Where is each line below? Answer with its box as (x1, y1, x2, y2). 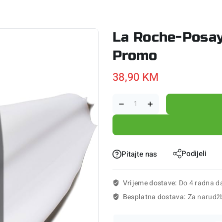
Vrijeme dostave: (122, 178, 179, 189)
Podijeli (181, 148, 207, 159)
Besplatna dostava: (122, 192, 188, 203)
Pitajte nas (121, 148, 157, 160)
